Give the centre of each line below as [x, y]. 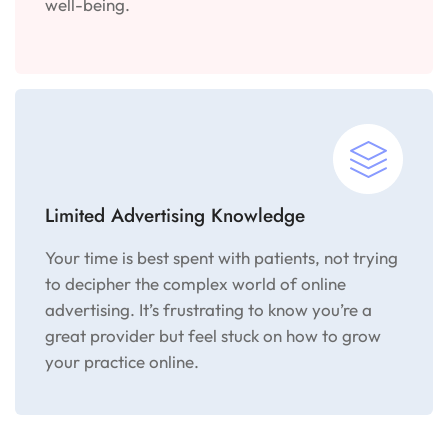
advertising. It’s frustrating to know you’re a [209, 309]
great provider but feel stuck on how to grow [213, 335]
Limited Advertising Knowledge [175, 215]
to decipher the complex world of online [196, 283]
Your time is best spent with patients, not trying [222, 257]
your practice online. [122, 361]
